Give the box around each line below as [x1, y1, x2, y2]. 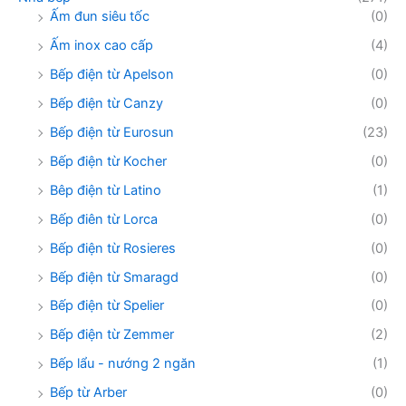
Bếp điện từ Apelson [50, 65, 174, 82]
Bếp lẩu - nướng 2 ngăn [50, 355, 196, 372]
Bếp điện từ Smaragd [50, 268, 179, 285]
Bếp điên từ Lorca [50, 210, 158, 227]
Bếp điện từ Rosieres [50, 239, 176, 256]
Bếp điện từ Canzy [50, 94, 163, 111]
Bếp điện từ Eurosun [50, 123, 174, 140]
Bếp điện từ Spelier [50, 297, 164, 314]
